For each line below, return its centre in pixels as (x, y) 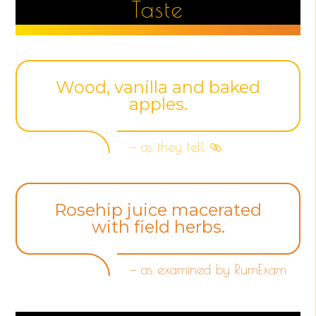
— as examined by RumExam (208, 269)
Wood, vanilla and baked (158, 87)
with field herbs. (158, 226)
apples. (158, 104)
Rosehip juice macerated (158, 209)
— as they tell (168, 146)
